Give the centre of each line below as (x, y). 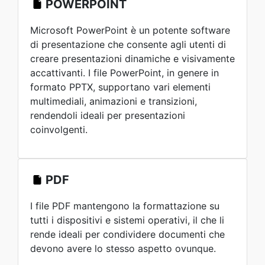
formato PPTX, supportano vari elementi (120, 87)
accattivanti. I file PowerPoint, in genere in (125, 73)
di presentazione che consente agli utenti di (128, 44)
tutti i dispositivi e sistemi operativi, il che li (127, 220)
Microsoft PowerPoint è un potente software (130, 30)
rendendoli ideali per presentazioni (108, 115)
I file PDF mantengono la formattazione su (125, 206)
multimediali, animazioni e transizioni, (114, 101)
